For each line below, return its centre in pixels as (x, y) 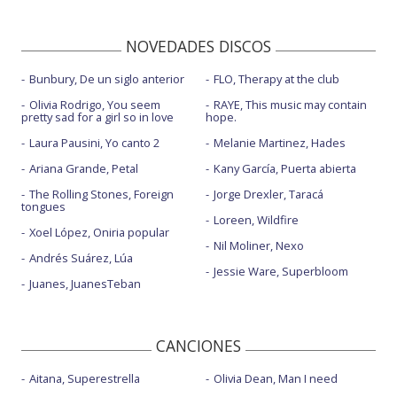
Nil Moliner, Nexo (258, 245)
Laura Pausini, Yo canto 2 (94, 142)
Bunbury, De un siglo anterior (107, 78)
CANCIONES (198, 345)
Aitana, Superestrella (85, 378)
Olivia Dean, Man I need (275, 378)
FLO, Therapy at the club (276, 78)
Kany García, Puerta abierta (284, 168)
